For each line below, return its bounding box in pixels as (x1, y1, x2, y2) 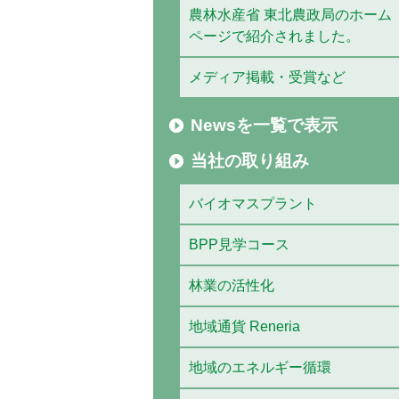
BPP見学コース (189, 237, 289, 252)
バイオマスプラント (189, 196, 317, 211)
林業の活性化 (189, 278, 274, 293)
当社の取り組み (191, 151, 309, 170)
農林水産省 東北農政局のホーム (189, 7, 392, 22)
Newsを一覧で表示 (191, 116, 338, 134)
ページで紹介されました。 (189, 28, 360, 44)
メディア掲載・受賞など (189, 69, 346, 85)
